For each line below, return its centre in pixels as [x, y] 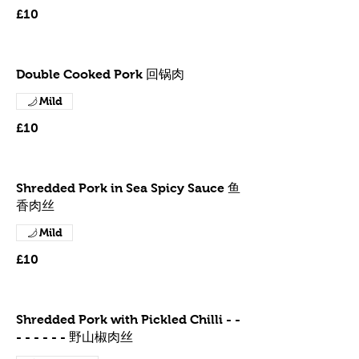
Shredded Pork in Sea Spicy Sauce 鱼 [128, 188]
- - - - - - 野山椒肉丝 [75, 337]
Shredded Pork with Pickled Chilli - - [128, 319]
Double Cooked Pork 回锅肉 [100, 74]
